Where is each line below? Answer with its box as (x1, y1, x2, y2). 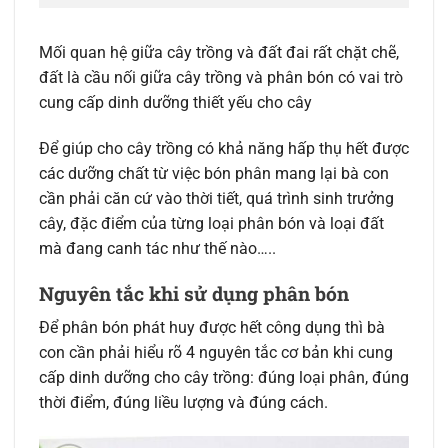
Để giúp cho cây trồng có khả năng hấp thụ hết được (39, 139, 409, 159)
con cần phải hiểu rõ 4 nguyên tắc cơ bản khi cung (39, 343, 393, 363)
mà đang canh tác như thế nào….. (39, 239, 276, 259)
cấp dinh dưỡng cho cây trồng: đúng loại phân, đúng (39, 368, 409, 388)
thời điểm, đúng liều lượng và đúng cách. (39, 393, 328, 413)
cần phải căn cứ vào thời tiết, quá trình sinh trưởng (39, 189, 394, 209)
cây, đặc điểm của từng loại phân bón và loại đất (39, 214, 384, 234)
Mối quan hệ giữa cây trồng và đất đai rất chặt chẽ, (39, 43, 399, 63)
